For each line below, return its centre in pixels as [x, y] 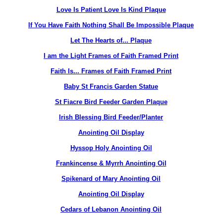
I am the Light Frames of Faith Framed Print [111, 56]
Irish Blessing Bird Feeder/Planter [111, 117]
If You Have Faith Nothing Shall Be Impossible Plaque [111, 25]
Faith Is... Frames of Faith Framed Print [111, 71]
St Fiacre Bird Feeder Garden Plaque [111, 102]
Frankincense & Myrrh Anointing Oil [111, 163]
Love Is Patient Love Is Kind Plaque [111, 10]
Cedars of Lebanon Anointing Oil [111, 209]
